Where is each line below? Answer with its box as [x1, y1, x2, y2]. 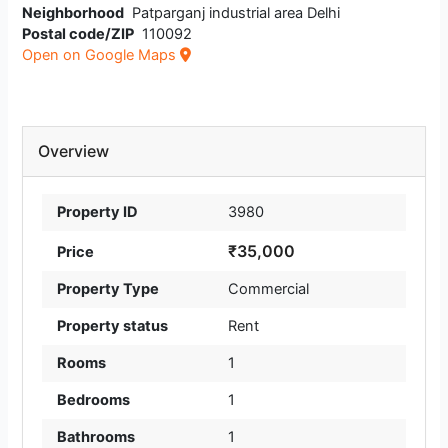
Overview [38, 141, 110, 162]
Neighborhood [22, 4, 125, 23]
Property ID [56, 203, 138, 222]
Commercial [228, 280, 309, 299]
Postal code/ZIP [22, 25, 135, 44]
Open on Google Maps [22, 46, 181, 65]
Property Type [56, 280, 159, 299]
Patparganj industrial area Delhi [131, 4, 340, 23]
